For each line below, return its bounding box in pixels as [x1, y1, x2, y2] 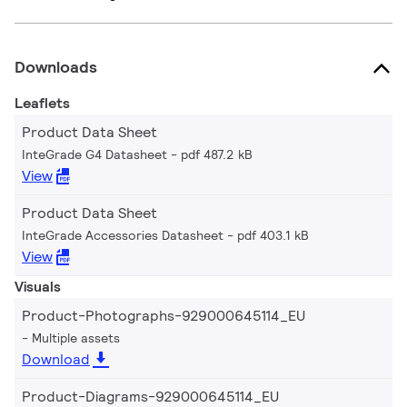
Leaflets [15, 94, 70, 114]
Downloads [15, 56, 97, 78]
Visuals [15, 277, 61, 297]
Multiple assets [32, 330, 120, 347]
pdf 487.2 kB [181, 146, 253, 164]
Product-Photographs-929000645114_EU [22, 306, 305, 326]
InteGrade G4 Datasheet [22, 146, 167, 164]
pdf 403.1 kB [237, 227, 309, 244]
